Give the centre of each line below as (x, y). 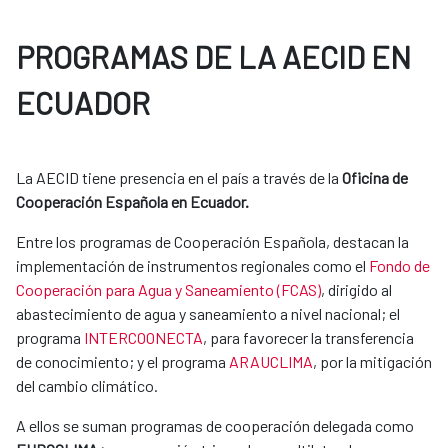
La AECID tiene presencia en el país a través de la (179, 178)
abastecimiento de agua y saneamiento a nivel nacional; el (208, 314)
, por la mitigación (372, 362)
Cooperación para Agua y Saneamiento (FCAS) (168, 290)
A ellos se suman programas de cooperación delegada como (215, 426)
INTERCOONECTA (143, 338)
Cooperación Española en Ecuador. (132, 202)
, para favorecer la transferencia (308, 338)
